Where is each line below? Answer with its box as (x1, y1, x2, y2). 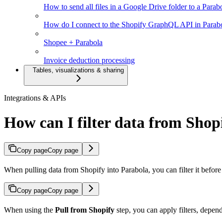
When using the (4, 206, 55, 214)
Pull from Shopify (55, 206, 114, 214)
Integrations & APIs (4, 94, 66, 103)
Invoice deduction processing (44, 56, 135, 65)
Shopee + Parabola (44, 38, 103, 47)
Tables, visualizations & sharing (33, 66, 124, 74)
